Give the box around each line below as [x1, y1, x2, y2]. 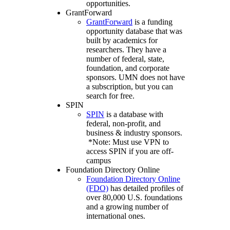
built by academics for [86, 35, 158, 45]
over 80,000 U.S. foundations [86, 193, 182, 202]
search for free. [86, 91, 135, 100]
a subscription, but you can [86, 82, 173, 91]
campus [86, 156, 111, 165]
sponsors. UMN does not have [86, 72, 185, 82]
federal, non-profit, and [86, 119, 161, 128]
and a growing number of [86, 202, 168, 211]
